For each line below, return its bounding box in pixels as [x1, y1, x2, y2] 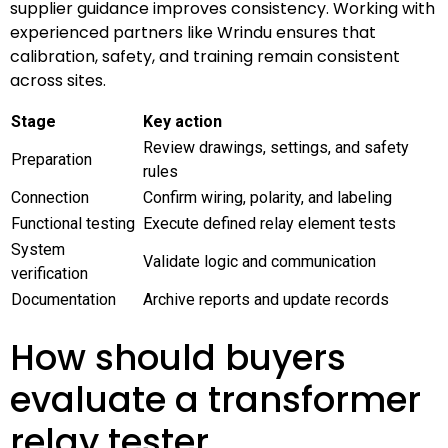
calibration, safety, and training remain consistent [10, 44, 400, 68]
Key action [143, 111, 222, 131]
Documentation [11, 289, 116, 309]
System [11, 239, 65, 259]
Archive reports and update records [143, 289, 389, 309]
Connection [11, 187, 89, 207]
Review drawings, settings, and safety [143, 137, 409, 157]
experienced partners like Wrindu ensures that [10, 20, 376, 44]
